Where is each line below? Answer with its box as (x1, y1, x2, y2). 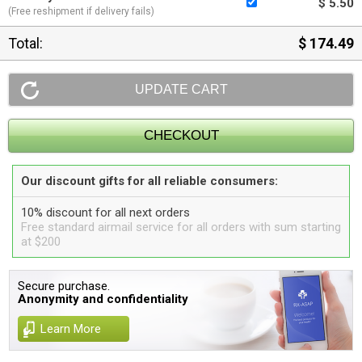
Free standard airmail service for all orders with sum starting (21, 220, 341, 234)
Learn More (40, 322, 102, 336)
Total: (8, 35, 43, 52)
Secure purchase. (18, 279, 111, 293)
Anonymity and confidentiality (18, 292, 189, 306)
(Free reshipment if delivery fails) (8, 6, 154, 17)
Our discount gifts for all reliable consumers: (21, 174, 278, 188)
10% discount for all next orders (21, 205, 190, 220)
